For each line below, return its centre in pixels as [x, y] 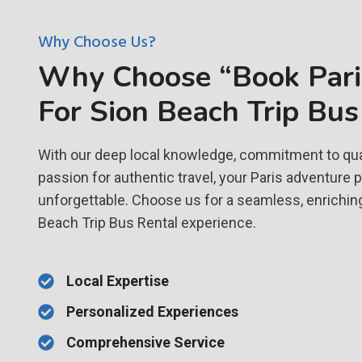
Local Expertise [118, 281]
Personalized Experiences [152, 312]
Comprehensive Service [145, 343]
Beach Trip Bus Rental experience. [147, 223]
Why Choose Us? [97, 42]
